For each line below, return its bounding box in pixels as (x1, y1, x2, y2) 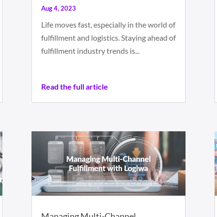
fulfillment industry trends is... (41, 46, 139, 56)
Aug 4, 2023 (41, 4, 76, 13)
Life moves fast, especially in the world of (41, 20, 175, 30)
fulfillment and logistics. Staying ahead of (41, 33, 176, 43)
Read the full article (41, 82, 108, 92)
